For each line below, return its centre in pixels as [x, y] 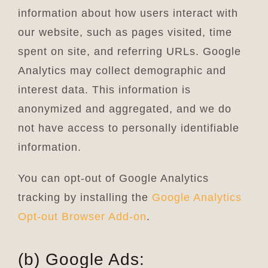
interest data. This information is [104, 89]
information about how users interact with [128, 13]
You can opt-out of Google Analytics [113, 178]
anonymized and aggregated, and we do [124, 109]
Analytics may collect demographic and [122, 70]
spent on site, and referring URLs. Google [129, 51]
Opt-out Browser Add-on [82, 216]
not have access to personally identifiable [128, 128]
